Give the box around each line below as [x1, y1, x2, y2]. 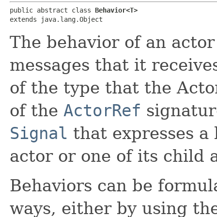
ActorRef [63, 100, 141, 120]
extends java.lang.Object [10, 15, 103, 23]
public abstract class [10, 6, 95, 14]
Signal [10, 123, 68, 143]
